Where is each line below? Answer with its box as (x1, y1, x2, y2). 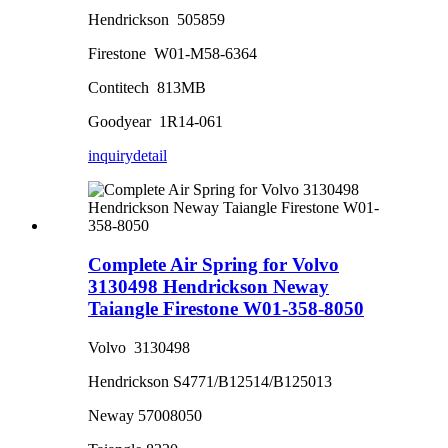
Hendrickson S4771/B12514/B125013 (88, 372, 332, 390)
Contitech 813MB (88, 79, 206, 97)
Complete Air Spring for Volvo (88, 254, 339, 276)
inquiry (88, 147, 133, 165)
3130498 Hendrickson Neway (88, 276, 329, 298)
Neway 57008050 (88, 406, 202, 424)
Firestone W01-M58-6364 (88, 45, 257, 63)
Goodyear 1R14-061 (88, 113, 223, 131)
